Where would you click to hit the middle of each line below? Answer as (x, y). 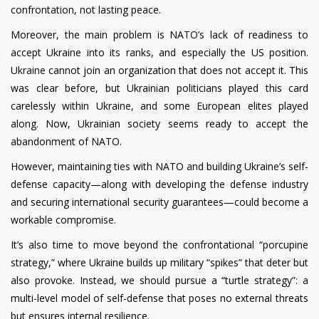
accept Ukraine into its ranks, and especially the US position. (159, 52)
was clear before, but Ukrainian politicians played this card (159, 88)
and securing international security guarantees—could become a (159, 202)
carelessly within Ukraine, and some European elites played (159, 105)
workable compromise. (63, 219)
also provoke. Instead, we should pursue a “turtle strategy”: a (159, 280)
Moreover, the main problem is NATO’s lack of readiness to (159, 34)
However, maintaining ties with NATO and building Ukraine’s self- (159, 166)
